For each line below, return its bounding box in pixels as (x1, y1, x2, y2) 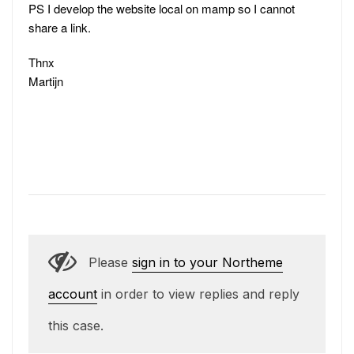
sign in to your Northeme (132, 254, 283, 270)
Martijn (28, 73, 63, 89)
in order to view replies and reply (97, 286, 299, 302)
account (48, 286, 97, 302)
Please (88, 254, 132, 270)
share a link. (28, 19, 91, 36)
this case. (48, 318, 104, 333)
